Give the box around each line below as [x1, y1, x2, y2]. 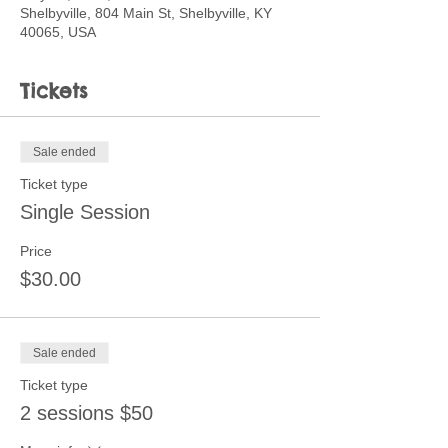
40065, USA [20, 24, 96, 40]
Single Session [20, 201, 150, 223]
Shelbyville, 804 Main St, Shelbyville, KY [20, 5, 272, 21]
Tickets [20, 78, 88, 103]
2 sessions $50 [20, 402, 153, 424]
